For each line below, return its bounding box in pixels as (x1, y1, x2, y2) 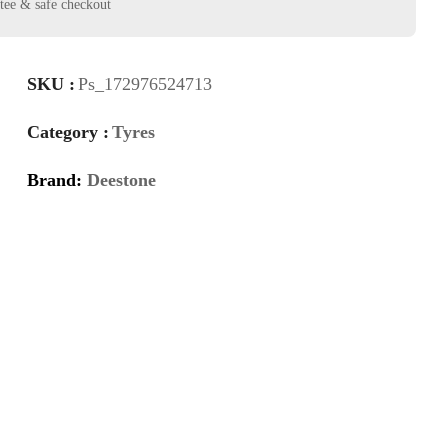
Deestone (86, 170, 156, 191)
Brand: (26, 170, 87, 191)
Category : (26, 122, 109, 143)
